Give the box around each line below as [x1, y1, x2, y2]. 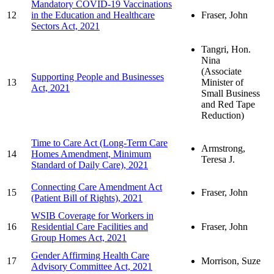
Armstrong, [201, 143, 245, 154]
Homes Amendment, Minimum [31, 148, 151, 159]
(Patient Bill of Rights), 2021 [31, 192, 143, 203]
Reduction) [201, 109, 244, 120]
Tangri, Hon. [201, 43, 251, 54]
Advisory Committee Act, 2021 [31, 261, 152, 272]
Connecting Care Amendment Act [31, 181, 162, 192]
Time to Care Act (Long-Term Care [31, 137, 168, 148]
